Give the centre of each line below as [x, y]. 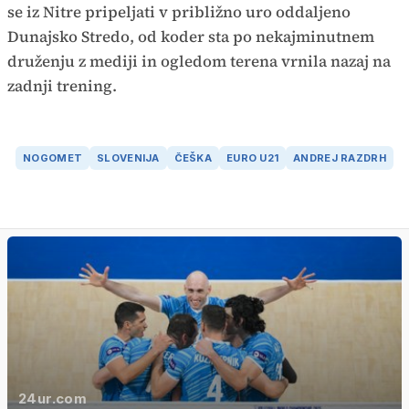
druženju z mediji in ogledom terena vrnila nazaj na [199, 61]
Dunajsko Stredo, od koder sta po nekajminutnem [191, 36]
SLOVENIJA [128, 158]
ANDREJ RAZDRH [340, 158]
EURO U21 [253, 158]
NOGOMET [53, 158]
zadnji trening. [64, 85]
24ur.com [52, 398]
